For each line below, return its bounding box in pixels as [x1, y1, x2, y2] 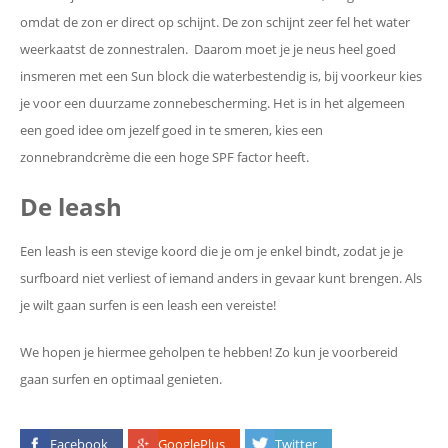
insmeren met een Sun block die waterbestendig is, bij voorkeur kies [20, 66, 422, 85]
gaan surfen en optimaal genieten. [20, 369, 225, 388]
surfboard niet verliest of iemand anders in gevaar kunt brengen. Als [20, 268, 422, 287]
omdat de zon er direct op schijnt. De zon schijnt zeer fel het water [20, 12, 410, 31]
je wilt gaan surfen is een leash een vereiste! [20, 295, 276, 314]
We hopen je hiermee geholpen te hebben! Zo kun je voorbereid [20, 342, 398, 361]
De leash [20, 189, 122, 223]
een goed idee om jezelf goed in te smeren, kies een [20, 120, 323, 139]
